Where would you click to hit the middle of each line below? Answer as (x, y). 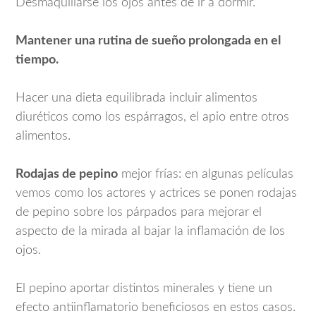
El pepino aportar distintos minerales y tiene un (144, 289)
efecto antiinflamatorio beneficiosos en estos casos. (156, 308)
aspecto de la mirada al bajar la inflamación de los (150, 232)
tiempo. (37, 60)
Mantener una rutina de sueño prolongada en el (148, 41)
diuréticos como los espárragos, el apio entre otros (152, 117)
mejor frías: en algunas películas (206, 175)
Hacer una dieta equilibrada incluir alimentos (136, 98)
